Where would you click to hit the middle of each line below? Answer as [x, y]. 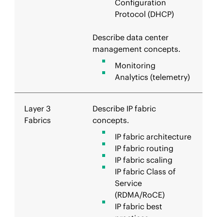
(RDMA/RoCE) [140, 195]
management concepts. [137, 49]
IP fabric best [139, 206]
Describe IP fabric [124, 108]
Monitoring [135, 65]
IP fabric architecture [153, 137]
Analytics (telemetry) [152, 77]
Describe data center [131, 37]
